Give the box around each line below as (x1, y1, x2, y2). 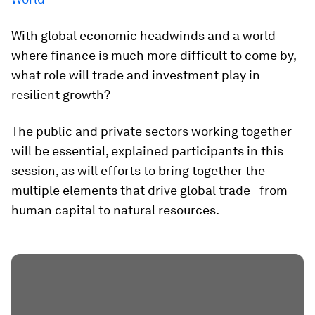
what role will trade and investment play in (11, 67, 260, 82)
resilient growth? (11, 87, 110, 102)
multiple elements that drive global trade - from (11, 183, 288, 198)
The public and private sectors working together (11, 124, 292, 139)
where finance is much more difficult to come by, (11, 48, 296, 63)
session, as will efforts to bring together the (11, 163, 265, 178)
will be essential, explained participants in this (11, 143, 283, 158)
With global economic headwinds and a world (11, 28, 276, 43)
